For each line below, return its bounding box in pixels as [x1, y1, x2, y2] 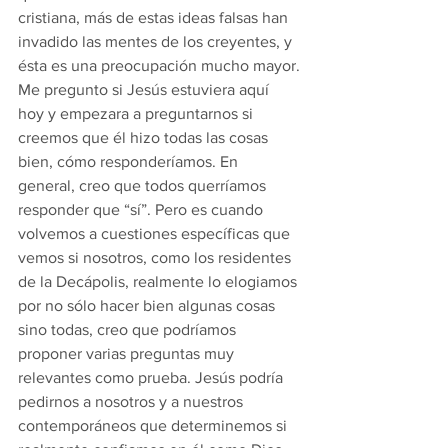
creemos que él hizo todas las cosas [18, 129, 272, 146]
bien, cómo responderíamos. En [18, 153, 242, 170]
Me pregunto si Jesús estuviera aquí [18, 81, 273, 98]
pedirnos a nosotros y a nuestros [18, 393, 247, 410]
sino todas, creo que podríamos [18, 321, 240, 338]
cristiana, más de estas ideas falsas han [18, 9, 292, 26]
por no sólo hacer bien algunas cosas [18, 297, 279, 314]
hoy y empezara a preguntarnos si [18, 105, 257, 122]
